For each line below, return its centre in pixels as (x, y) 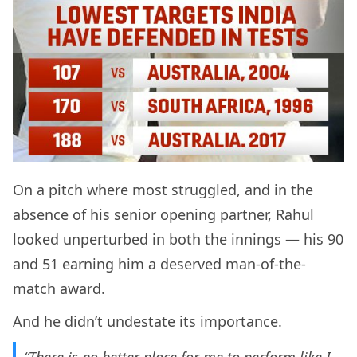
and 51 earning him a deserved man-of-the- (159, 264)
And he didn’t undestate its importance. (147, 322)
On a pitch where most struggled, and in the (163, 190)
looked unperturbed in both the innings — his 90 (178, 239)
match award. (59, 289)
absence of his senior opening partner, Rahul (163, 215)
